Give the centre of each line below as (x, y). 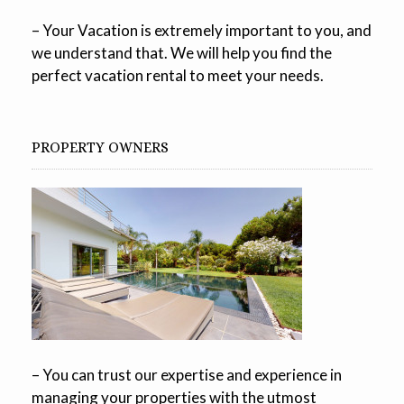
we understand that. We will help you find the (182, 52)
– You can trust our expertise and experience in (187, 374)
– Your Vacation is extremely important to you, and (202, 30)
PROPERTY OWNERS (100, 147)
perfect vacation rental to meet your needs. (178, 75)
